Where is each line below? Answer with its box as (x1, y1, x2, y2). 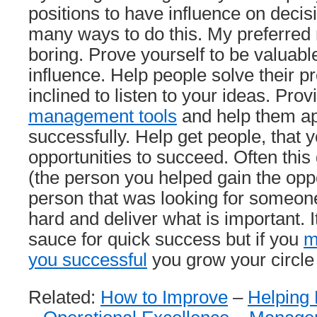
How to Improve (100, 287, 228, 307)
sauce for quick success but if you (28, 229, 304, 249)
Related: (28, 287, 100, 307)
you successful (28, 250, 147, 270)
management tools (28, 106, 177, 126)
